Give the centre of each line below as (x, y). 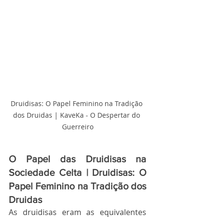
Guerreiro (77, 127)
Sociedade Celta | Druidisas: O (77, 172)
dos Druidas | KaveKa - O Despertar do (77, 115)
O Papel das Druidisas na (77, 159)
